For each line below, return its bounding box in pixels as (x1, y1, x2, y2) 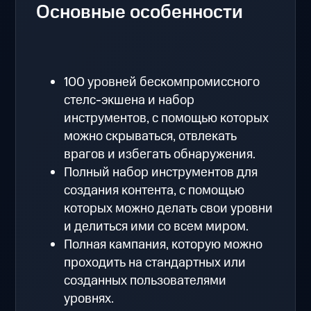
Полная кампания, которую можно (64, 235, 263, 254)
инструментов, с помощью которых (64, 108, 269, 128)
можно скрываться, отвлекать (64, 126, 237, 146)
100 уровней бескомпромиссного (64, 72, 260, 92)
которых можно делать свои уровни (64, 199, 274, 218)
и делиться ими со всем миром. (64, 217, 249, 236)
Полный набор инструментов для (64, 162, 258, 182)
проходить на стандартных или (64, 253, 246, 272)
